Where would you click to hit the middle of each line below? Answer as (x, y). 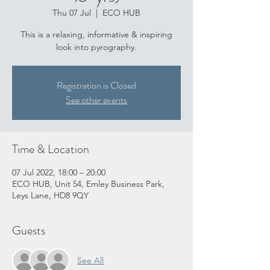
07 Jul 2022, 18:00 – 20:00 (59, 173)
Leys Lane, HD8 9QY (50, 196)
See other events (96, 100)
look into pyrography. (96, 47)
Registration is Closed (96, 86)
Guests (29, 231)
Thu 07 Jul (72, 13)
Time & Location (51, 149)
